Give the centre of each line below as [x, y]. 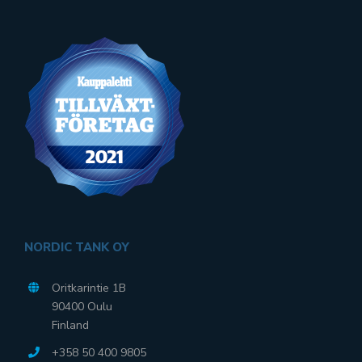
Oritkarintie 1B [88, 288]
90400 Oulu [82, 307]
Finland [70, 326]
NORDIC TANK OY [77, 248]
